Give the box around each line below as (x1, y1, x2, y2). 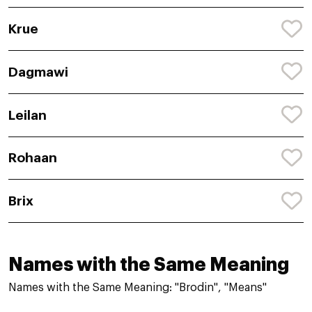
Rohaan (8, 151, 57, 165)
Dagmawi (8, 65, 68, 79)
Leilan (8, 108, 47, 122)
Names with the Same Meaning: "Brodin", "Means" (8, 282, 267, 294)
